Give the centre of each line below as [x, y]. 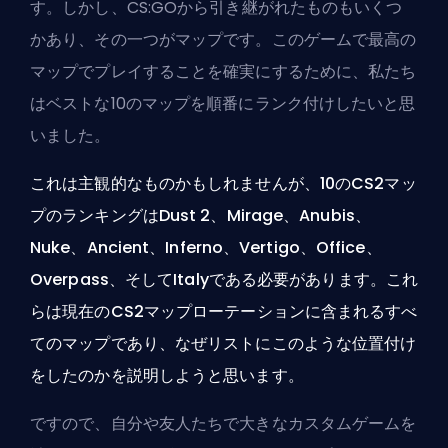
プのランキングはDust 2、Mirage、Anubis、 [200, 215]
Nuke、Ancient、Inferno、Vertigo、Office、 [206, 247]
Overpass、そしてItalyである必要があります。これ [224, 279]
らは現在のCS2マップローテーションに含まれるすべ [224, 311]
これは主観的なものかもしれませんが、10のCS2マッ [223, 183]
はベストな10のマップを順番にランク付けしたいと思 [223, 103]
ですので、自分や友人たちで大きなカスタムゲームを [223, 423]
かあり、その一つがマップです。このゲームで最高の [223, 39]
